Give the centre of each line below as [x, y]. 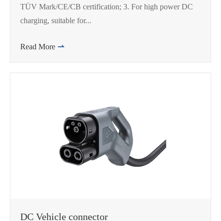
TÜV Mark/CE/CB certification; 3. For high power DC [107, 7]
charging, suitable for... [56, 20]
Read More [39, 47]
